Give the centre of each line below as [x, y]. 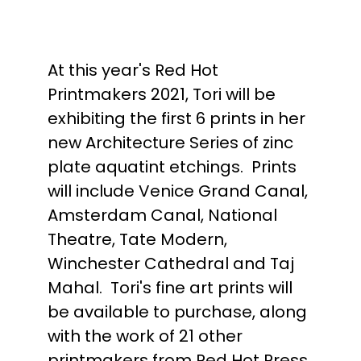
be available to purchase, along [178, 312]
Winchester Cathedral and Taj [171, 263]
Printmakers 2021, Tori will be [162, 94]
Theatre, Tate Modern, [138, 239]
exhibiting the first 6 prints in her [177, 118]
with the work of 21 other [145, 336]
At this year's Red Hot [133, 70]
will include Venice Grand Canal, [178, 191]
